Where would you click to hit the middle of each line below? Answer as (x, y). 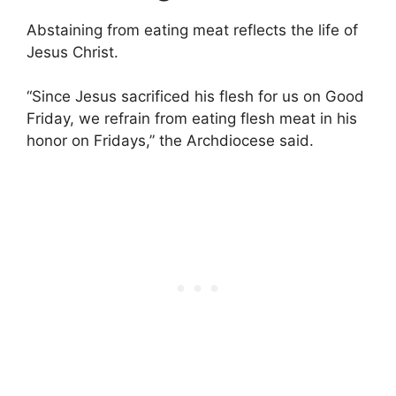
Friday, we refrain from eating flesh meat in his (192, 119)
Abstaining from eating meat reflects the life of (192, 30)
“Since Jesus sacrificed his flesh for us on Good (195, 97)
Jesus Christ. (72, 52)
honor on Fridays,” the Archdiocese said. (170, 141)
